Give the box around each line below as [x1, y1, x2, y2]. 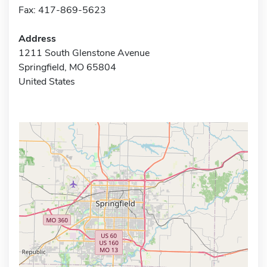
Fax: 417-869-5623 [18, 3, 106, 17]
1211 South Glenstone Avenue [18, 46, 150, 60]
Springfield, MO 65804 [18, 60, 116, 74]
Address [18, 32, 56, 45]
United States [18, 74, 75, 88]
